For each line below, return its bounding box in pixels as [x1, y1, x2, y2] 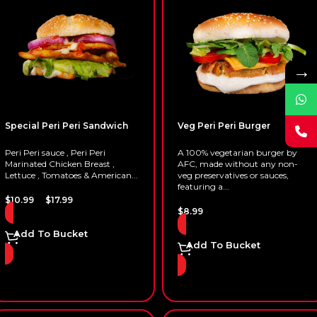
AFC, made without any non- [178, 158, 298, 169]
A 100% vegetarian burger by [178, 147, 297, 158]
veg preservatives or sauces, [178, 170, 289, 180]
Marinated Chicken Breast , [5, 158, 115, 169]
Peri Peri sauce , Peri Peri [5, 147, 105, 158]
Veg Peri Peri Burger [178, 120, 270, 131]
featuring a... [178, 181, 229, 192]
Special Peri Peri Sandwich [5, 120, 128, 131]
